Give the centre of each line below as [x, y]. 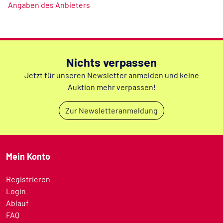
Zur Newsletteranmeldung [111, 110]
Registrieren [28, 179]
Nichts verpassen [111, 62]
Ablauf [17, 203]
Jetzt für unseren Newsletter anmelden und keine [111, 75]
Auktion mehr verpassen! [111, 87]
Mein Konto [28, 156]
